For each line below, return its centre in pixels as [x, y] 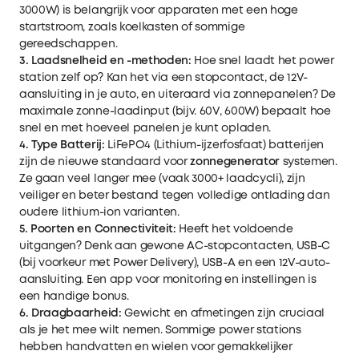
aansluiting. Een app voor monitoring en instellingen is [168, 279]
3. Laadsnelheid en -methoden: [105, 61]
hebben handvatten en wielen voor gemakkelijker [156, 347]
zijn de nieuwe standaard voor [105, 161]
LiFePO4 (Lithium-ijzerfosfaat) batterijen [214, 145]
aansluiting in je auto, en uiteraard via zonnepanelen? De [177, 94]
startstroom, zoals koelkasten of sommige [132, 27]
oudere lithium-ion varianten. [99, 212]
